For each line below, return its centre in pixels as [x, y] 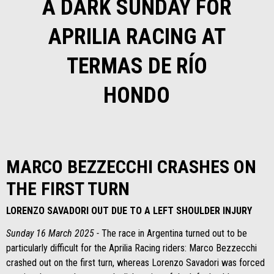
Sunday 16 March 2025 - [53, 233]
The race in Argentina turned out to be [173, 233]
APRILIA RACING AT [137, 37]
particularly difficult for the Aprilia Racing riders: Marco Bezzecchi [131, 248]
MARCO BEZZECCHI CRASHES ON [131, 167]
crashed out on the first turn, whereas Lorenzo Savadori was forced [135, 263]
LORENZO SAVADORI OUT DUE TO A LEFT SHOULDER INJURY [129, 211]
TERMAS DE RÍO [137, 66]
